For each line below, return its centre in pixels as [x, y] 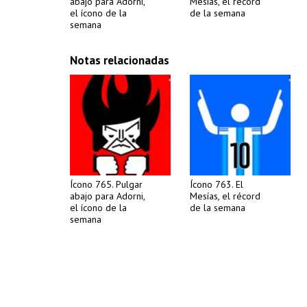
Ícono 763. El [217, 184]
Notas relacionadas [120, 60]
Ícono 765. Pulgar [106, 184]
